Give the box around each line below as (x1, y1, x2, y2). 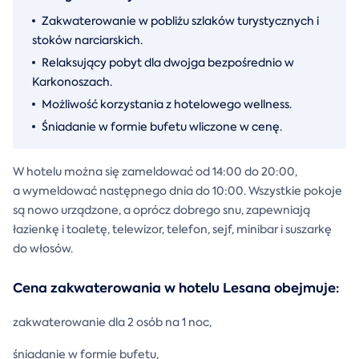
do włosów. (13, 240, 73, 256)
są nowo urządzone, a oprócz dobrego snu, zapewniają (13, 202, 310, 217)
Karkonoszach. (32, 74, 112, 89)
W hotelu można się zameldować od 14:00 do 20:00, (13, 163, 297, 179)
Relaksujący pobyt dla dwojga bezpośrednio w (42, 54, 294, 70)
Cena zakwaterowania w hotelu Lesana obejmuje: (13, 278, 339, 297)
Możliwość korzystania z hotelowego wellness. (42, 96, 292, 111)
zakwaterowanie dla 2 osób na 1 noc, (13, 314, 212, 329)
